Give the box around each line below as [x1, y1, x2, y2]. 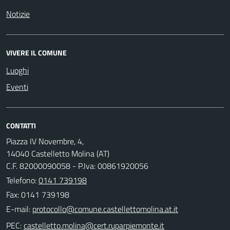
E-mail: [6, 202, 30, 215]
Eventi [6, 80, 28, 93]
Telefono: [6, 174, 39, 186]
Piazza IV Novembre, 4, [6, 135, 84, 147]
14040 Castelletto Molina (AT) [6, 147, 109, 160]
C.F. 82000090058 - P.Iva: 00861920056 [6, 159, 148, 172]
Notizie [6, 7, 30, 20]
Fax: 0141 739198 [6, 188, 69, 201]
